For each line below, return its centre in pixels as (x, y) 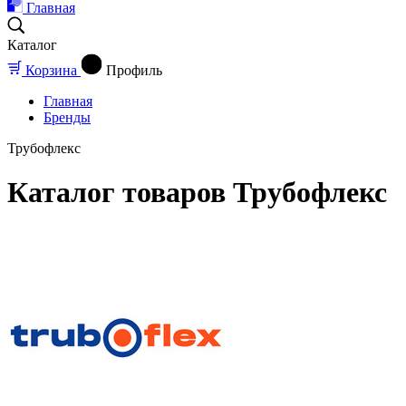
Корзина (51, 70)
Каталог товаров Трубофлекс (197, 193)
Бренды (67, 117)
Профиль (134, 70)
